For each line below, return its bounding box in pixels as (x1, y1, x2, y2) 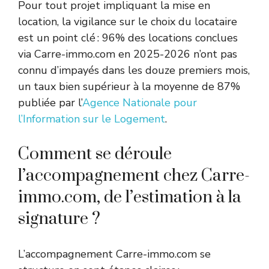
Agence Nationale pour (82, 95, 197, 110)
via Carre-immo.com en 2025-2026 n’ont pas (18, 47, 237, 62)
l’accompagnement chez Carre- (18, 165, 250, 187)
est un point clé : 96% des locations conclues (18, 31, 238, 46)
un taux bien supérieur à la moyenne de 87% (18, 79, 240, 94)
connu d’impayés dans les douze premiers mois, (18, 63, 250, 78)
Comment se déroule (18, 144, 172, 165)
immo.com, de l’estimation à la (18, 187, 241, 208)
